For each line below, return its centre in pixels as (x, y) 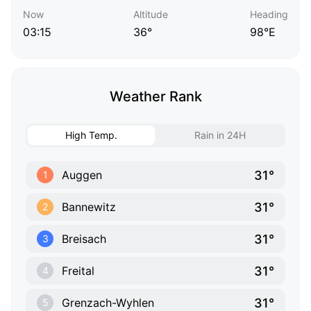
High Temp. (91, 135)
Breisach (84, 239)
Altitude (151, 15)
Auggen (82, 175)
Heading (269, 15)
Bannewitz (89, 207)
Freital (78, 271)
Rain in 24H (220, 135)
